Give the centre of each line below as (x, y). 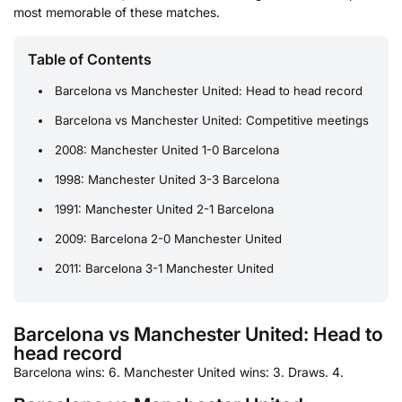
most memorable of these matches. (117, 12)
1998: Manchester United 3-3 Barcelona (167, 179)
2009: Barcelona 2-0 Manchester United (169, 238)
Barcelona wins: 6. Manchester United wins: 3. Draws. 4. (179, 371)
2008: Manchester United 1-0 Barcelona (167, 149)
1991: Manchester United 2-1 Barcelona (165, 209)
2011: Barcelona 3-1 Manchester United (165, 268)
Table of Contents (90, 60)
